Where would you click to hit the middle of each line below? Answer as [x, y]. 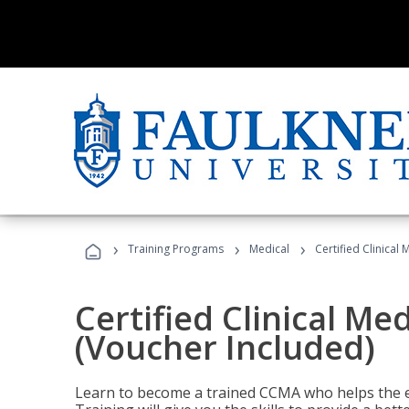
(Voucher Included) [225, 347]
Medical [269, 249]
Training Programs [176, 249]
